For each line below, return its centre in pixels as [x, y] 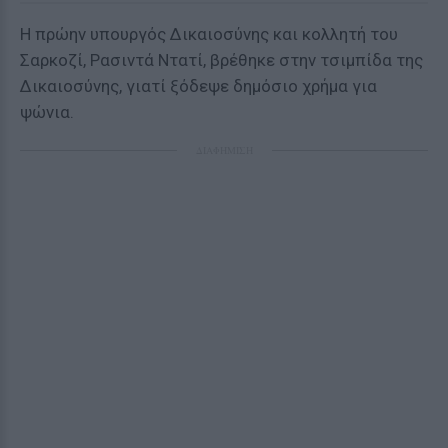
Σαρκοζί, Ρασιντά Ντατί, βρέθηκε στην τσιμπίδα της [221, 60]
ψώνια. [47, 112]
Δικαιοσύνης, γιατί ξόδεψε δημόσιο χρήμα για [198, 86]
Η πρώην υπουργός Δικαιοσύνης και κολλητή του [209, 34]
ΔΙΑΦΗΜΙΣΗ [224, 150]
